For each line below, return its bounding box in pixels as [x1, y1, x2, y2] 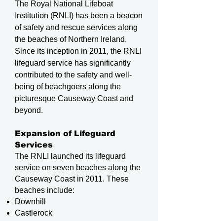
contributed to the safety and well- [15, 71, 132, 79]
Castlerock [15, 209, 52, 217]
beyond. [15, 106, 43, 114]
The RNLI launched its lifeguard [15, 152, 126, 160]
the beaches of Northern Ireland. [15, 35, 127, 43]
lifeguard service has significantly [15, 59, 131, 67]
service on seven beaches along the [15, 163, 141, 172]
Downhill [15, 197, 46, 206]
